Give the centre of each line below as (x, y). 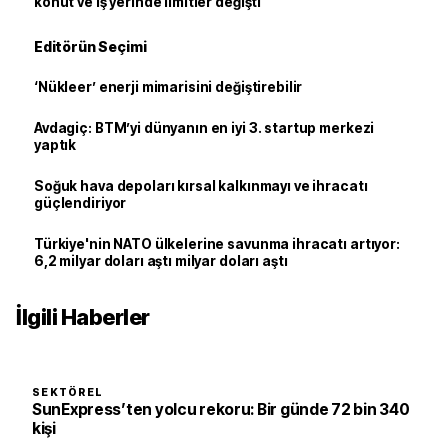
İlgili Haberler (83, 317)
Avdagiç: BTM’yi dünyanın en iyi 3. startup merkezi (204, 128)
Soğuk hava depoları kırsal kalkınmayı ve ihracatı (201, 186)
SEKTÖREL (68, 392)
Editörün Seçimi (90, 46)
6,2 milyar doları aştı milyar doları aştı (161, 261)
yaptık (55, 145)
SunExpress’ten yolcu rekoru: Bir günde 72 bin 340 (221, 409)
